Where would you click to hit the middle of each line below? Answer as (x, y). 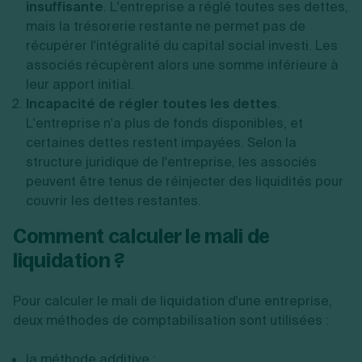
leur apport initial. (80, 84)
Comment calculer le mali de (141, 236)
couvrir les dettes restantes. (114, 201)
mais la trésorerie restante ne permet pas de (166, 26)
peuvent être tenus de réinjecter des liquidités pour (185, 181)
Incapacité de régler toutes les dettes (152, 104)
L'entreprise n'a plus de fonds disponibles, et (164, 123)
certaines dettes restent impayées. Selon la (161, 143)
